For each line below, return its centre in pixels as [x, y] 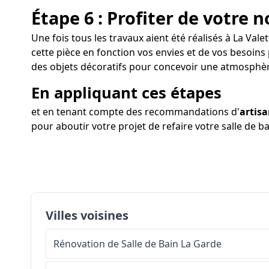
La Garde [201, 243]
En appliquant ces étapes [126, 92]
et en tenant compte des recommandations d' [135, 111]
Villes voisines [87, 215]
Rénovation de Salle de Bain [116, 243]
